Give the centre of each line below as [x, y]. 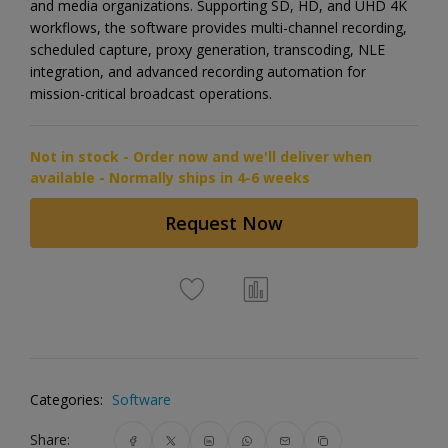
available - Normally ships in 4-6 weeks [170, 177]
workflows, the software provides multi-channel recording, [218, 27]
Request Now [224, 222]
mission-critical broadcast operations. [151, 93]
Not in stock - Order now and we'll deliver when [201, 156]
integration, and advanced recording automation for [198, 71]
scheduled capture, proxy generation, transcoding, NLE [207, 49]
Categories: [66, 399]
